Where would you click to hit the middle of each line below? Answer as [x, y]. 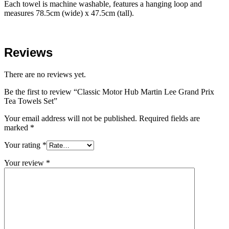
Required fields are [169, 118]
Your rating [23, 145]
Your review [25, 163]
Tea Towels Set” [31, 101]
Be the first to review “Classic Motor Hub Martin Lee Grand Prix [109, 91]
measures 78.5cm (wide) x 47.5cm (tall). [69, 13]
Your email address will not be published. [71, 118]
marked [17, 127]
